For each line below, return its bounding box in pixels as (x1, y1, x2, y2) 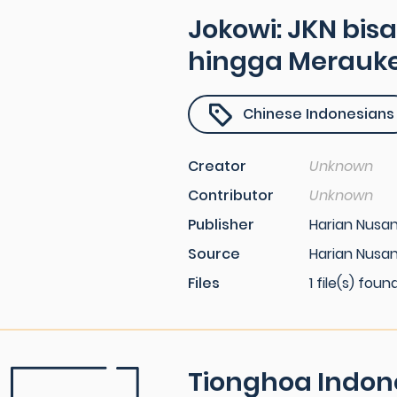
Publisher (188, 214, 254, 235)
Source (188, 244, 240, 264)
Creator (188, 156, 246, 176)
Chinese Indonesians (243, 104, 394, 124)
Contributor (188, 185, 274, 206)
